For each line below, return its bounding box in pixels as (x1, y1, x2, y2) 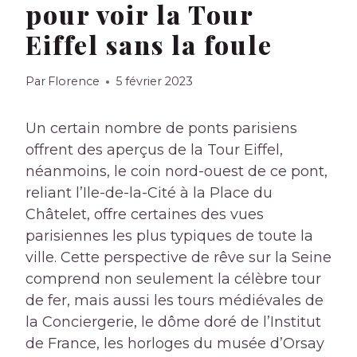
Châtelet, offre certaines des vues (25, 206, 264, 224)
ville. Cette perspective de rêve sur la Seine (25, 249, 331, 267)
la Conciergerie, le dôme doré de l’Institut (25, 313, 321, 331)
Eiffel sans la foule (25, 27, 273, 62)
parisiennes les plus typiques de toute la (25, 227, 313, 245)
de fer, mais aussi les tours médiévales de (25, 292, 324, 310)
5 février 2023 (116, 74, 194, 89)
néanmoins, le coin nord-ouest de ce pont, (25, 163, 328, 181)
